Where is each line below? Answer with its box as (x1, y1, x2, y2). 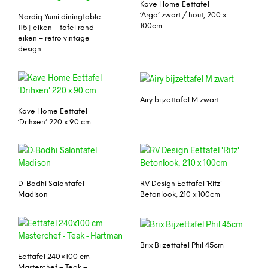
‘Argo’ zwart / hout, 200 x (140, 11, 226, 19)
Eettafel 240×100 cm (18, 253, 90, 261)
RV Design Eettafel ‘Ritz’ (140, 180, 222, 188)
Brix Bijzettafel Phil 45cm (140, 242, 224, 250)
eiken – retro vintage (18, 34, 90, 42)
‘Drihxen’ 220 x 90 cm (18, 118, 91, 126)
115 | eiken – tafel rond (18, 23, 94, 32)
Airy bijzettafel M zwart (140, 96, 219, 104)
